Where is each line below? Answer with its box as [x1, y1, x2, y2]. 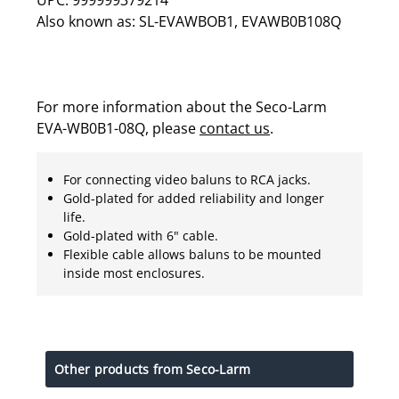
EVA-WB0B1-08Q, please [37, 118, 199, 138]
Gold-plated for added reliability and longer [63, 189, 324, 207]
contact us [199, 118, 270, 138]
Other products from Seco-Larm [54, 360, 251, 378]
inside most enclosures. [63, 264, 205, 281]
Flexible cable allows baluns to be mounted [63, 245, 322, 263]
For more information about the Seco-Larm [37, 96, 327, 117]
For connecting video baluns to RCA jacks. [63, 170, 311, 188]
